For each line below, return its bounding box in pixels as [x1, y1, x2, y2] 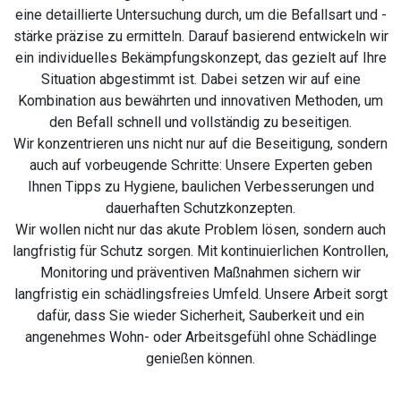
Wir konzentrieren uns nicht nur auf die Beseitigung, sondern [13, 135, 388, 153]
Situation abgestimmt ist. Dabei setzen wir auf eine [40, 71, 361, 89]
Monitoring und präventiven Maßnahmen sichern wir [40, 264, 361, 282]
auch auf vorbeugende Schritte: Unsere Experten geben [29, 157, 372, 175]
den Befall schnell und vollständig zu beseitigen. [49, 114, 352, 132]
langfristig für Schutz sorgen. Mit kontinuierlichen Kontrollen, [13, 243, 388, 260]
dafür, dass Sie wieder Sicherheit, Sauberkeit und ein [37, 307, 364, 325]
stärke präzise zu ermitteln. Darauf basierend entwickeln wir [13, 28, 388, 46]
